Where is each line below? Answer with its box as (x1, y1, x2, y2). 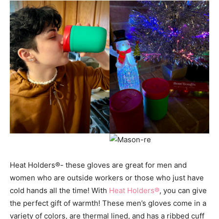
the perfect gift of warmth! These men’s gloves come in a (10, 198, 206, 208)
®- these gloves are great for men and (55, 160, 187, 170)
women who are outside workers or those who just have (10, 173, 204, 183)
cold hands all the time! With (10, 186, 109, 196)
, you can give (159, 186, 207, 196)
